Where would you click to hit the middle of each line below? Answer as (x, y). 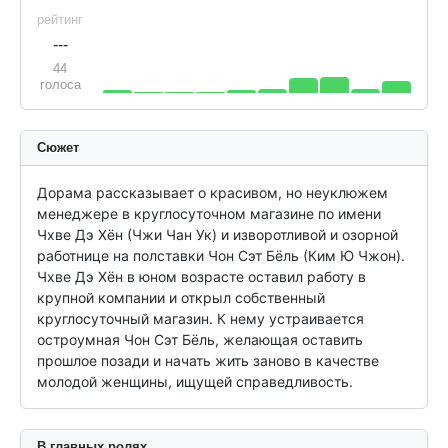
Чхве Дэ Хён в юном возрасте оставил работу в (201, 276)
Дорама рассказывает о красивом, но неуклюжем (212, 192)
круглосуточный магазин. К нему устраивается (200, 318)
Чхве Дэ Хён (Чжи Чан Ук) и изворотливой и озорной (217, 234)
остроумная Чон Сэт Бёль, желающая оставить (200, 339)
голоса (60, 84)
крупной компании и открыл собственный (181, 297)
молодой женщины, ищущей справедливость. (195, 381)
